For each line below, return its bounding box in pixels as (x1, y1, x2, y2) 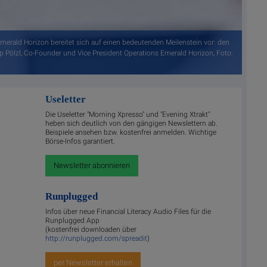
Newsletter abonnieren (54, 161, 131, 170)
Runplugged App (45, 216, 100, 225)
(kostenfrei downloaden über (45, 225, 137, 234)
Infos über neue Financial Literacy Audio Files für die (45, 207, 212, 216)
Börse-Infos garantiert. (45, 137, 116, 146)
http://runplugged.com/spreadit (45, 234, 148, 243)
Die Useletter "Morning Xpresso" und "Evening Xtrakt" (45, 110, 210, 119)
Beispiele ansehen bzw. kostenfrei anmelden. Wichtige (45, 128, 217, 137)
